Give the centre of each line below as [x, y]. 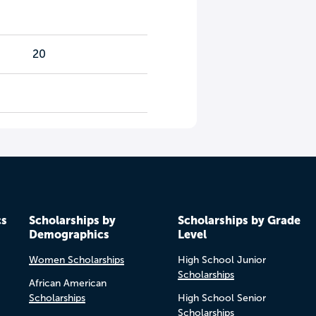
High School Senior [221, 298]
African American [67, 283]
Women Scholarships [76, 260]
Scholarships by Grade [239, 220]
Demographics [69, 234]
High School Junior [221, 260]
